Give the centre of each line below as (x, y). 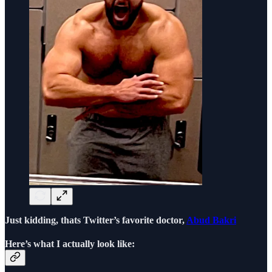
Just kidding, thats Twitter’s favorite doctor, (96, 220)
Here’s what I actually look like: (70, 244)
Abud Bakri (211, 220)
